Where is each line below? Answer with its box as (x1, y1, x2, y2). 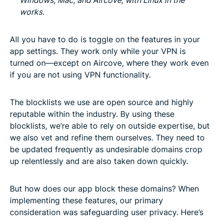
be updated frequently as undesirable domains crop (10, 144, 202, 154)
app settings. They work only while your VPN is (10, 46, 186, 56)
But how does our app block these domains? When (10, 183, 199, 193)
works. (20, 6, 44, 17)
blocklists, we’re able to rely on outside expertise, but (10, 120, 210, 131)
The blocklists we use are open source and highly (10, 97, 193, 107)
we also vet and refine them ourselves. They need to (10, 132, 205, 142)
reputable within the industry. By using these (10, 109, 174, 119)
